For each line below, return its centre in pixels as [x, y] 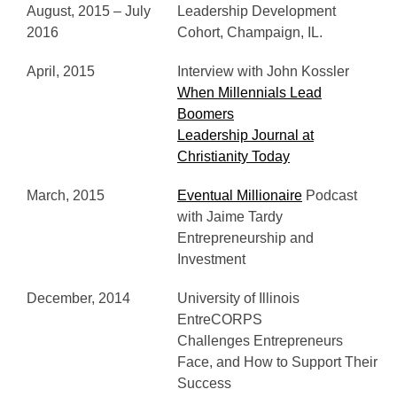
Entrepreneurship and [245, 238]
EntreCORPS [220, 319]
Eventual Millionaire [240, 195]
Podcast [330, 195]
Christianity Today [234, 156]
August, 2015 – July [89, 11]
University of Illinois [238, 298]
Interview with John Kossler [263, 71]
